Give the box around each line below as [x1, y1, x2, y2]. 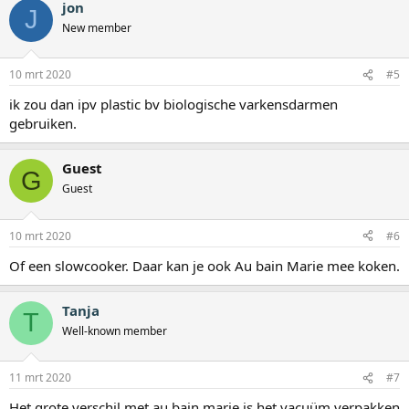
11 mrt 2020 [9, 370, 71, 386]
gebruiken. [9, 114, 77, 133]
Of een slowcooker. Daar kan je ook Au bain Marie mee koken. [9, 256, 400, 275]
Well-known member [62, 322, 167, 339]
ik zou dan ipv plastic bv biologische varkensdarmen [9, 95, 338, 114]
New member [62, 19, 131, 36]
